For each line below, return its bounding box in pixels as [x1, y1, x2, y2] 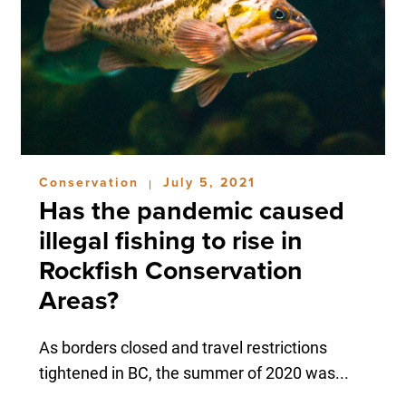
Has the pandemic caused [38, 195, 344, 227]
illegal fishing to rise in [38, 225, 303, 256]
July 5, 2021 [162, 174, 256, 190]
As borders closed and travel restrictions [38, 335, 327, 358]
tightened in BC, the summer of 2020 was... [38, 361, 349, 383]
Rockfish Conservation [38, 255, 303, 286]
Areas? [38, 285, 119, 316]
